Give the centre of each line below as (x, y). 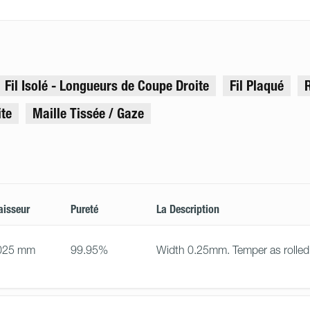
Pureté (84, 209)
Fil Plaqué (257, 86)
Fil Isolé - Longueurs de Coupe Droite (107, 86)
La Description (188, 209)
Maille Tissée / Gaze (88, 113)
